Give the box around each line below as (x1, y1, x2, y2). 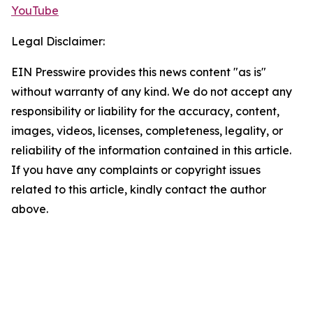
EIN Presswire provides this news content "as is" (11, 65, 266, 79)
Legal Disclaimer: (11, 34, 105, 48)
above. (11, 202, 48, 216)
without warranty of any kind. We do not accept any (11, 85, 292, 99)
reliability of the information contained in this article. (11, 143, 291, 157)
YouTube (11, 3, 59, 17)
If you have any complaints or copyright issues (11, 163, 261, 177)
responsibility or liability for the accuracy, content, (11, 104, 279, 118)
